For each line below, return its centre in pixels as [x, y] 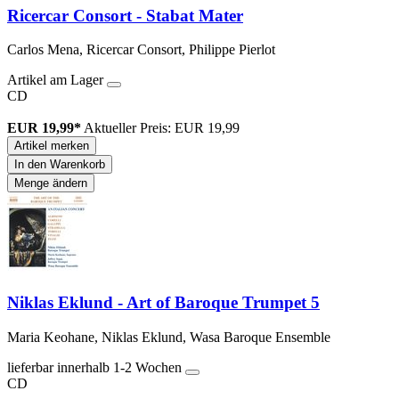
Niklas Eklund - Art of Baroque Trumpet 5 [163, 302]
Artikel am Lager [57, 80]
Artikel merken [52, 146]
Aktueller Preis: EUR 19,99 [162, 128]
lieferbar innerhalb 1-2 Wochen [96, 367]
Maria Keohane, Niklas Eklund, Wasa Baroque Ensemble [169, 337]
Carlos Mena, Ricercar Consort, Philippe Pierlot [141, 50]
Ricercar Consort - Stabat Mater [125, 15]
